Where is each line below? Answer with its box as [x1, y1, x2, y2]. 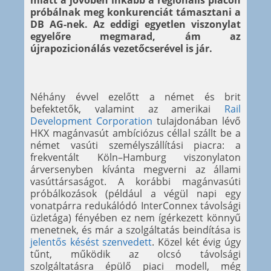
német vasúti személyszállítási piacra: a [30, 139, 241, 152]
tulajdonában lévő [152, 114, 241, 128]
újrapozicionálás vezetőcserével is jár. [30, 42, 212, 56]
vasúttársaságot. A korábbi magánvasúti [30, 175, 241, 189]
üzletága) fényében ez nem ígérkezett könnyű [30, 211, 241, 225]
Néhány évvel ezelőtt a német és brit [30, 90, 241, 104]
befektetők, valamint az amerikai [30, 102, 224, 116]
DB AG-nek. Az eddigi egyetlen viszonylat [30, 18, 241, 31]
